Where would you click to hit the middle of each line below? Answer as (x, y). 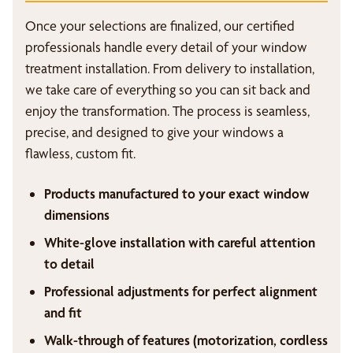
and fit (63, 312)
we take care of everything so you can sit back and (168, 89)
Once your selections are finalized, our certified (160, 26)
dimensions (77, 215)
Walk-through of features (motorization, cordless (186, 340)
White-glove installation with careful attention (180, 242)
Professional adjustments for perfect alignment (181, 291)
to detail (69, 264)
